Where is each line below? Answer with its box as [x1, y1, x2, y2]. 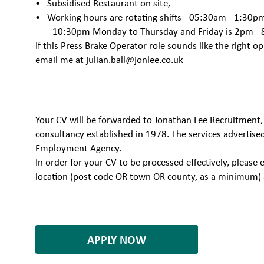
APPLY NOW [87, 232, 147, 248]
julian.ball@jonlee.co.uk [86, 53, 186, 67]
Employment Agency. [35, 141, 122, 155]
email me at [35, 53, 87, 67]
